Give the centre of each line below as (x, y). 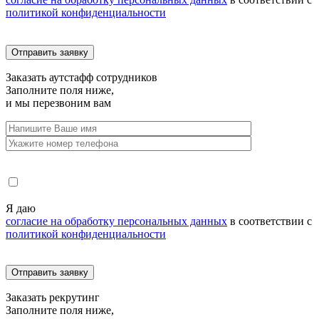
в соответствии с (270, 221)
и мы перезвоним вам (58, 103)
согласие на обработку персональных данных (116, 221)
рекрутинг (74, 297)
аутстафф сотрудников (103, 77)
